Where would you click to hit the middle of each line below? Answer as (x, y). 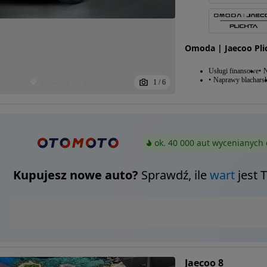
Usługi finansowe (233, 71)
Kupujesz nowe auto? (75, 175)
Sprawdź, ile (174, 175)
